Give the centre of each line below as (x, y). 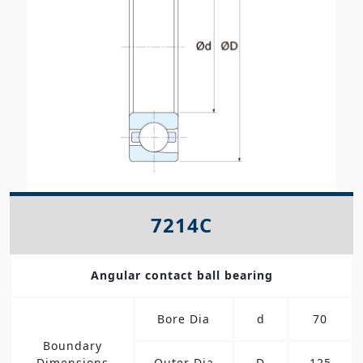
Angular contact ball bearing (181, 275)
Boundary (73, 345)
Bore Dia (184, 318)
